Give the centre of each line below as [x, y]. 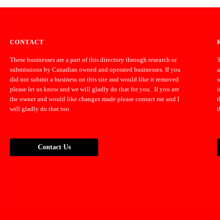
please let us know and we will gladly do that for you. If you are [95, 89]
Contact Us [54, 147]
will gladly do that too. [41, 109]
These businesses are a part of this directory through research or [93, 59]
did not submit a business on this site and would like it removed [94, 79]
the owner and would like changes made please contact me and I [95, 99]
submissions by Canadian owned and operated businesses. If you [95, 69]
